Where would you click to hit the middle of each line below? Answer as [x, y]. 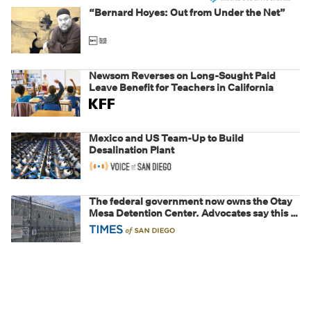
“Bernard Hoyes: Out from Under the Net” [187, 13]
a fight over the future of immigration [175, 225]
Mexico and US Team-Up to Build [166, 138]
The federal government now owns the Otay [191, 202]
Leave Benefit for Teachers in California [181, 88]
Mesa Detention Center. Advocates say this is [193, 213]
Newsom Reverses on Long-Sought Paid [182, 76]
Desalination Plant [132, 150]
